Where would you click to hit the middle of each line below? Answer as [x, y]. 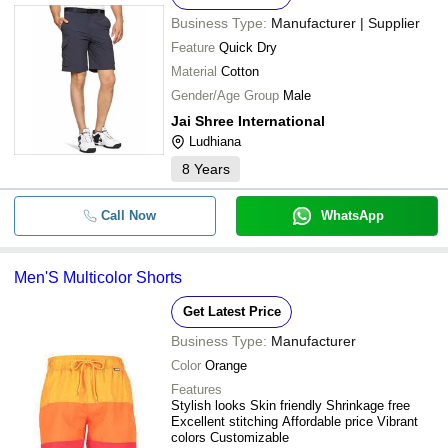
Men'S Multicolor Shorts [98, 277]
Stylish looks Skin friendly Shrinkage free [290, 405]
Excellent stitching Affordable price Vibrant [294, 421]
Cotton [240, 71]
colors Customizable [230, 437]
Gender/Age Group [225, 95]
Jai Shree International [248, 121]
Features [196, 389]
